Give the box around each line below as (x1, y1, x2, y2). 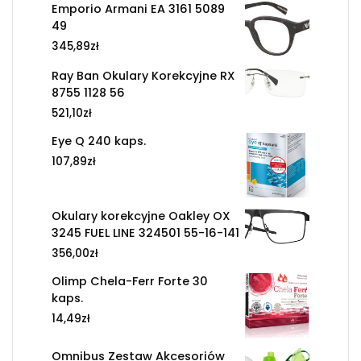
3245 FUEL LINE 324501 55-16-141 (52, 225, 239, 242)
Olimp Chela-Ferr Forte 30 (52, 273, 208, 290)
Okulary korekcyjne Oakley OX (52, 208, 230, 225)
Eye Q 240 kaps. (52, 133, 146, 150)
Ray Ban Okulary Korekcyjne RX (52, 68, 235, 85)
